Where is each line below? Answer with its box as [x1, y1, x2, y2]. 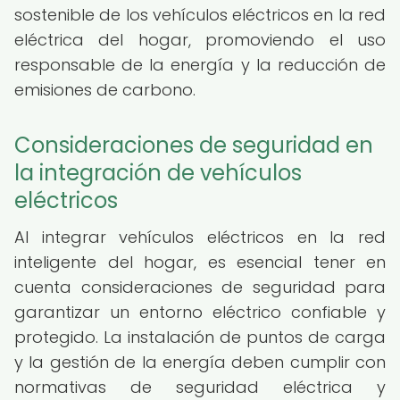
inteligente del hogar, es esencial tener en [14, 251, 386, 273]
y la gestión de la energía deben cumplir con [14, 351, 386, 373]
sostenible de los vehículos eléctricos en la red [14, 4, 386, 26]
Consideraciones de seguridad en [14, 130, 373, 160]
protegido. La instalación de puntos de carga [14, 326, 386, 348]
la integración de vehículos [14, 158, 302, 187]
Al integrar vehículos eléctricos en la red [14, 226, 386, 248]
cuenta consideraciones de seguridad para [14, 276, 386, 298]
